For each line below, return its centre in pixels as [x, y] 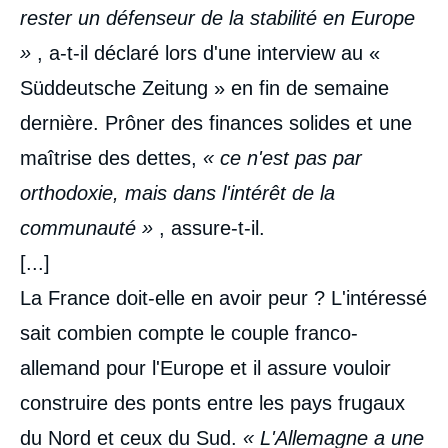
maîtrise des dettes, [111, 157]
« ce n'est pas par [282, 157]
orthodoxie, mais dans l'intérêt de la [177, 192]
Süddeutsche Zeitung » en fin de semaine [204, 87]
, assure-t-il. [215, 227]
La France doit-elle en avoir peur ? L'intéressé [223, 297]
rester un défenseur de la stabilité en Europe [217, 17]
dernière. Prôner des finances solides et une [216, 122]
